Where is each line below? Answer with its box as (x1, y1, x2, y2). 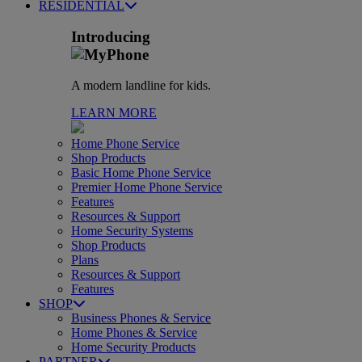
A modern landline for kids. (71, 78, 211, 93)
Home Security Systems (71, 224, 193, 238)
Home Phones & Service (71, 326, 197, 340)
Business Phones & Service (71, 311, 211, 326)
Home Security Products (71, 340, 196, 355)
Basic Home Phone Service (71, 166, 211, 180)
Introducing (71, 27, 150, 45)
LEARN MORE (71, 106, 157, 120)
